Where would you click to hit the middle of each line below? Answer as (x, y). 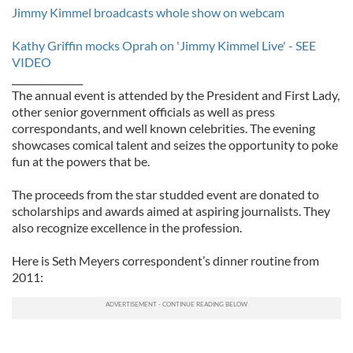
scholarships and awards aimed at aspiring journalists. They (171, 211)
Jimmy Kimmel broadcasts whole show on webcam (148, 12)
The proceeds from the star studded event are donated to (165, 194)
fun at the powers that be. (81, 161)
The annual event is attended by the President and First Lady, (176, 95)
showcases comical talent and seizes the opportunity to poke (175, 145)
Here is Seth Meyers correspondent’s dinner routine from (165, 260)
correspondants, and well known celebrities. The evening (163, 128)
